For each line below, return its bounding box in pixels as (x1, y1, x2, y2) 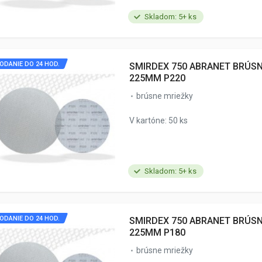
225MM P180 (129, 226, 185, 238)
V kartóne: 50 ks (129, 115, 188, 125)
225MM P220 (129, 72, 185, 84)
